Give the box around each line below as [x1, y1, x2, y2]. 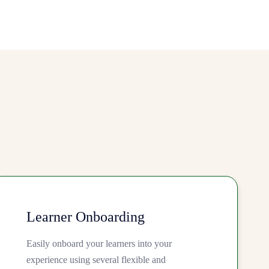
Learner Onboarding [26, 209, 145, 225]
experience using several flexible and [26, 255, 166, 265]
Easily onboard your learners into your [26, 238, 172, 249]
